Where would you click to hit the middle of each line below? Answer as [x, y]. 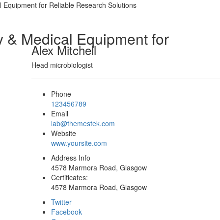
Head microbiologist [62, 65]
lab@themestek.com [83, 123]
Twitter [61, 202]
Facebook [67, 212]
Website [64, 133]
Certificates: [69, 177]
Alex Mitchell [64, 50]
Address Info [71, 158]
